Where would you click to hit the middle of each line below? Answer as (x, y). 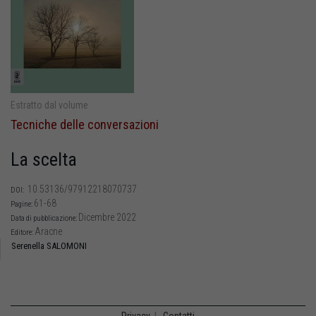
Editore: (23, 232)
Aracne (48, 231)
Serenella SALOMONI (49, 245)
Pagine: (22, 204)
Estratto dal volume (49, 105)
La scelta (44, 159)
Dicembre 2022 (107, 217)
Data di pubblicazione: (44, 218)
